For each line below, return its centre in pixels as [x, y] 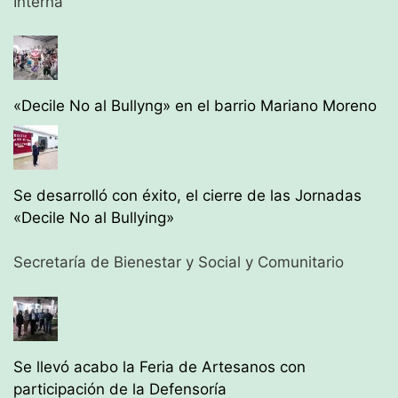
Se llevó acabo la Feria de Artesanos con [159, 366]
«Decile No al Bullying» [94, 217]
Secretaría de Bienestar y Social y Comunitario [179, 263]
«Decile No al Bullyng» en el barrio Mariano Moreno [195, 106]
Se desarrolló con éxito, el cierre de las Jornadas [187, 195]
